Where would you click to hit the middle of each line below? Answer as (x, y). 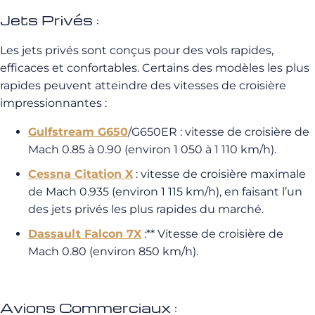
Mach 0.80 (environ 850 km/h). (113, 251)
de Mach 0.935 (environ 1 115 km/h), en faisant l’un (165, 192)
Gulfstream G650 (78, 132)
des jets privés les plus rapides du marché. (146, 209)
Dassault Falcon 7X (85, 234)
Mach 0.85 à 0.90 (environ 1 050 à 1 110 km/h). (152, 149)
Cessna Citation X (81, 174)
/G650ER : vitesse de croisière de (219, 132)
